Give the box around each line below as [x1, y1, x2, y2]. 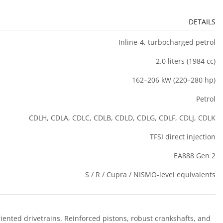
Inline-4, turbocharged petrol [118, 37, 216, 47]
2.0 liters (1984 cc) [156, 56, 216, 66]
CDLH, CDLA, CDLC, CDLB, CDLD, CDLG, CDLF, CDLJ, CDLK [29, 113, 216, 123]
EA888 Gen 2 [174, 151, 216, 161]
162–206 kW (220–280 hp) [132, 75, 216, 85]
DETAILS [189, 17, 216, 27]
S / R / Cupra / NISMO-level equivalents [85, 170, 216, 180]
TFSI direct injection [150, 132, 216, 142]
